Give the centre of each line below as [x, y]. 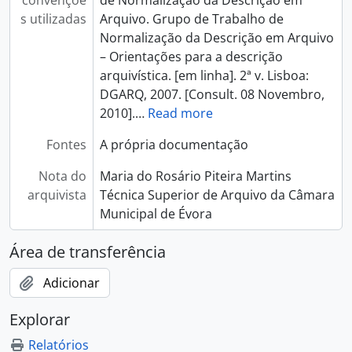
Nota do [62, 176]
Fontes [66, 145]
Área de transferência [88, 252]
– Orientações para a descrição [191, 57]
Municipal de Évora [156, 214]
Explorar [40, 319]
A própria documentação [174, 145]
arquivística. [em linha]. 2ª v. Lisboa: [204, 75]
